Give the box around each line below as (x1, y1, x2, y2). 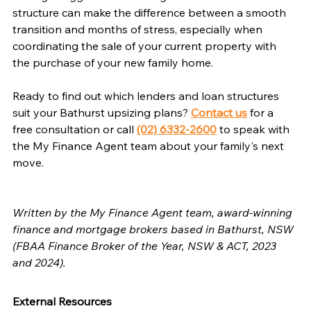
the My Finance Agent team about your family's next (12, 138, 287, 153)
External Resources (12, 294, 112, 308)
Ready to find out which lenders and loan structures (12, 88, 282, 103)
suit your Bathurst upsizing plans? (12, 105, 191, 119)
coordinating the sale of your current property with (12, 38, 279, 53)
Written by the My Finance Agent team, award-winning (12, 205, 295, 219)
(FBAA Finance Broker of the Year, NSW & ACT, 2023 (12, 238, 279, 253)
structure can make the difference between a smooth (12, 5, 289, 19)
